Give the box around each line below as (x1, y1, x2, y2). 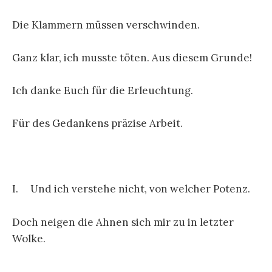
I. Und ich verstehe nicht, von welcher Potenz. (12, 182, 250, 196)
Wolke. (12, 231, 46, 245)
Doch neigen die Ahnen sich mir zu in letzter (12, 215, 234, 229)
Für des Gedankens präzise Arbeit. (12, 117, 183, 131)
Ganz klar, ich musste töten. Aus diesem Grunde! (12, 50, 252, 64)
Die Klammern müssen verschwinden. (12, 18, 200, 32)
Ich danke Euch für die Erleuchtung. (12, 83, 193, 97)
